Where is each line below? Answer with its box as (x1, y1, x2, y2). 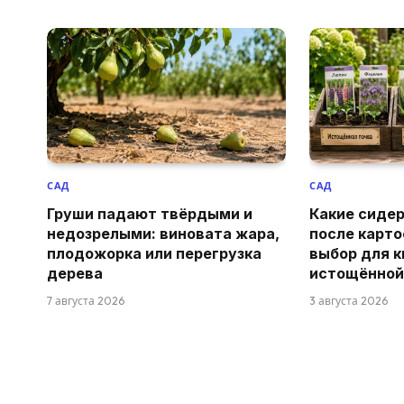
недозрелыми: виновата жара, (47, 224, 280, 243)
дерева (47, 263, 103, 282)
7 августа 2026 (47, 293, 124, 308)
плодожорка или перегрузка (47, 243, 262, 262)
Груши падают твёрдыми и (47, 204, 252, 223)
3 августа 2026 (309, 293, 389, 308)
